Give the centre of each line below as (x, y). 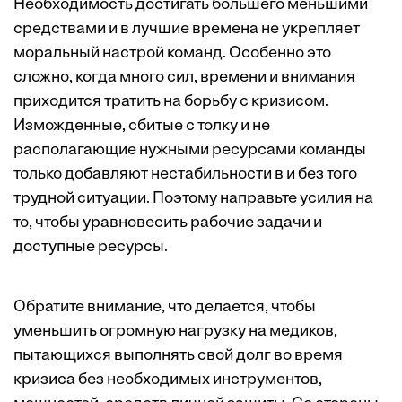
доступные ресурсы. (91, 248)
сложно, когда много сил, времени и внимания (184, 78)
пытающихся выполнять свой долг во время (178, 356)
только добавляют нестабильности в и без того (185, 175)
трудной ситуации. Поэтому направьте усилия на (193, 199)
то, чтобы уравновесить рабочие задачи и (168, 223)
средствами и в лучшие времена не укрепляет (187, 30)
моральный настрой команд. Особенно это (172, 54)
